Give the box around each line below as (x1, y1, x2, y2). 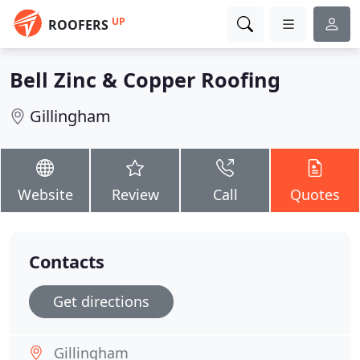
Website (17, 185, 73, 204)
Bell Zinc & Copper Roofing (10, 66, 280, 93)
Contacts (29, 250, 104, 273)
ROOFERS (48, 16, 108, 34)
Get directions (53, 292, 149, 311)
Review (111, 185, 159, 204)
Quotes (290, 185, 340, 204)
